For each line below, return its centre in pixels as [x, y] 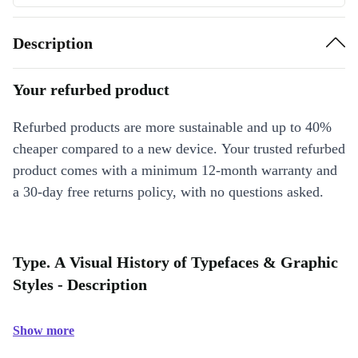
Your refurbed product [91, 89]
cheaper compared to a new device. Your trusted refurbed [179, 149]
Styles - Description [80, 284]
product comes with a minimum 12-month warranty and [175, 170]
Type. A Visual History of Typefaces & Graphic [175, 262]
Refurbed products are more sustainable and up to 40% [172, 127]
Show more [44, 330]
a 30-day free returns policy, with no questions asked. [168, 192]
